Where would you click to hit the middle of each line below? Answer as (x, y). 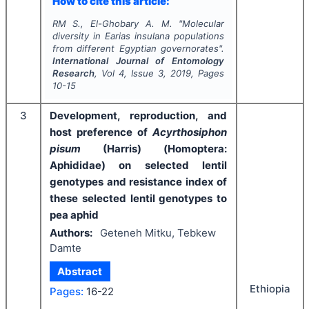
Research (73, 73)
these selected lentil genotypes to (138, 198)
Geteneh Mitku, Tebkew (158, 233)
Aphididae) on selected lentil (138, 165)
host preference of (101, 132)
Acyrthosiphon (190, 132)
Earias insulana (138, 36)
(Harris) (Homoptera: (154, 148)
